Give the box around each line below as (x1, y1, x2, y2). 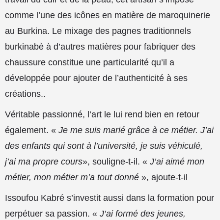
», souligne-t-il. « (82, 156, 150, 166)
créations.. (5, 88, 46, 99)
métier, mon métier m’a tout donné (5, 172, 141, 182)
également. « (5, 125, 58, 135)
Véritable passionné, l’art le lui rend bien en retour (5, 109, 199, 119)
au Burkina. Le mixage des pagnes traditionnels (5, 26, 191, 36)
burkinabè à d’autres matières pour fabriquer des (5, 41, 195, 52)
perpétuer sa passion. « (5, 208, 100, 219)
